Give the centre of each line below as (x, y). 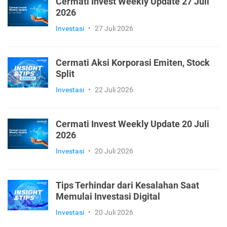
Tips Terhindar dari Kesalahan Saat (127, 185)
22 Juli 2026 (114, 89)
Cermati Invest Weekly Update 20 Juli (133, 124)
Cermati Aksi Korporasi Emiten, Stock (133, 63)
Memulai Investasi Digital (108, 196)
